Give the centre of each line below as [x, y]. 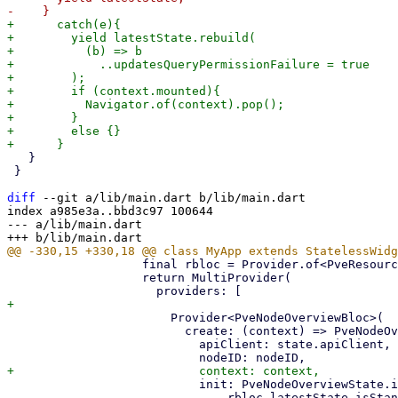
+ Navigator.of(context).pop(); [146, 104]
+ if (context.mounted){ [114, 91]
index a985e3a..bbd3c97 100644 [110, 211]
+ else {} [64, 131]
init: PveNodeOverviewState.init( [103, 384]
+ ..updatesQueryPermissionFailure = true [188, 64]
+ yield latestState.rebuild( [131, 38]
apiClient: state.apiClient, [103, 344]
